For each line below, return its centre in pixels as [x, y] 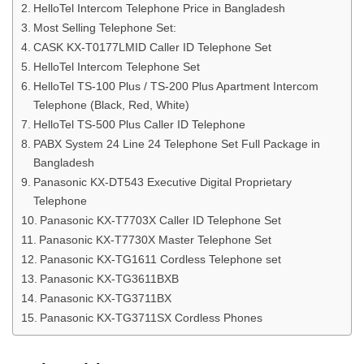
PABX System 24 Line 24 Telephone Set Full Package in [176, 143]
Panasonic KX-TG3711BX [105, 298]
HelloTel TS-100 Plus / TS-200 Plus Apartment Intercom [175, 86]
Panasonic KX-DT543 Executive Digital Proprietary [162, 182]
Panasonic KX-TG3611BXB [109, 278]
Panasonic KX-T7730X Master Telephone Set [155, 239]
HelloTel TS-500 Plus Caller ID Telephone [139, 124]
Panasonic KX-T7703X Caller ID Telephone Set [160, 220]
